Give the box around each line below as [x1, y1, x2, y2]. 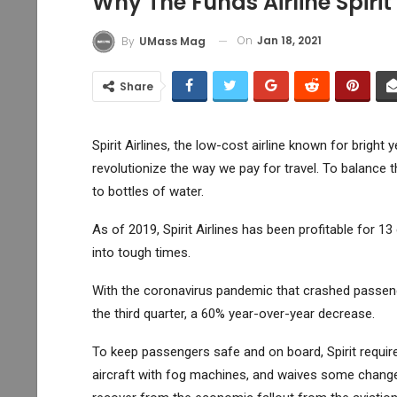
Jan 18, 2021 [256, 33, 322, 49]
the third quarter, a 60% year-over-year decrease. [91, 305, 375, 322]
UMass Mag [138, 33, 206, 49]
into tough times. [91, 244, 191, 261]
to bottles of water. [91, 183, 204, 199]
